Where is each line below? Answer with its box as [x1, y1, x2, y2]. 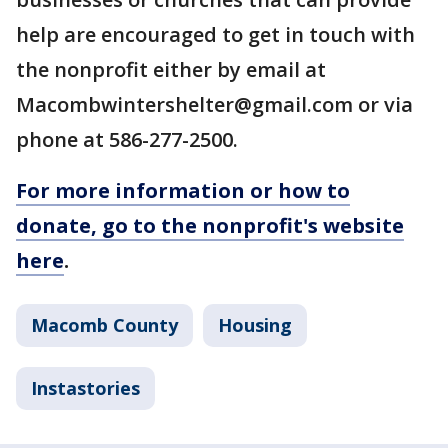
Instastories [31, 376, 140, 400]
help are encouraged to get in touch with [16, 21, 415, 48]
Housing [218, 313, 292, 337]
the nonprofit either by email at [16, 56, 326, 83]
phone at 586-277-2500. [16, 126, 238, 153]
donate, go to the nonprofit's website [16, 212, 404, 239]
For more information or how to [16, 177, 350, 204]
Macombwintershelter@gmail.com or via [16, 91, 413, 118]
